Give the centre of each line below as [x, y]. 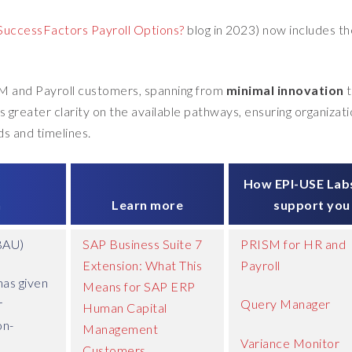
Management [120, 328]
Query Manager [286, 304]
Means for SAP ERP [139, 286]
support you [312, 204]
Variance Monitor [290, 343]
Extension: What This [142, 265]
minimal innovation [285, 90]
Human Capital [125, 307]
